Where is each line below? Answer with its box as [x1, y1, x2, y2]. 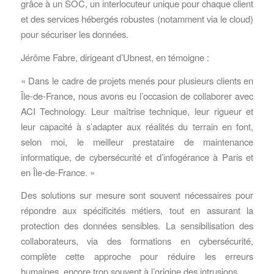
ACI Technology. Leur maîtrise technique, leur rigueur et [20, 104, 254, 117]
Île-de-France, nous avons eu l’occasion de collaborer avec [20, 89, 254, 102]
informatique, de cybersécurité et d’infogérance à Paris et [20, 150, 254, 163]
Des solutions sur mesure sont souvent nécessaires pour [20, 188, 254, 202]
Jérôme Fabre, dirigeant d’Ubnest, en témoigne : [20, 50, 209, 64]
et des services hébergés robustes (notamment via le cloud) [20, 12, 254, 26]
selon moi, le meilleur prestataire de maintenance [20, 135, 254, 148]
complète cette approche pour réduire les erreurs [20, 250, 254, 263]
